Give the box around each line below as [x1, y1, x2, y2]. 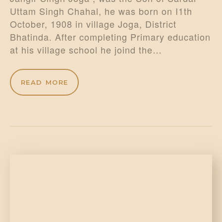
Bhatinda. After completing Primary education [10, 30, 211, 44]
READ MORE [20, 78, 68, 86]
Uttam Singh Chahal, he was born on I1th [10, 4, 192, 18]
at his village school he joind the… [10, 43, 162, 56]
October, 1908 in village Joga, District [10, 17, 176, 31]
